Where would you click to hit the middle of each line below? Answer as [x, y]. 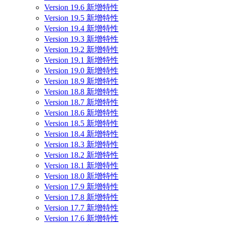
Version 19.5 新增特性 [81, 18]
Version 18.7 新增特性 [81, 102]
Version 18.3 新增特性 [81, 144]
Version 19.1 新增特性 [81, 60]
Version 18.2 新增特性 [81, 155]
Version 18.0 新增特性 [81, 176]
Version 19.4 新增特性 [81, 28]
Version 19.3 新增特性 [81, 39]
